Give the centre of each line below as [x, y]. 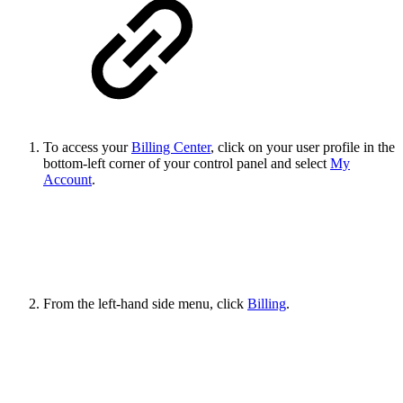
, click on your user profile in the [303, 148]
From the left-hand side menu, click [145, 304]
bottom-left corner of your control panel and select [187, 164]
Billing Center [171, 148]
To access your [87, 148]
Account [67, 180]
